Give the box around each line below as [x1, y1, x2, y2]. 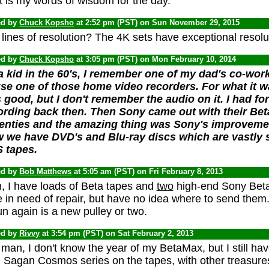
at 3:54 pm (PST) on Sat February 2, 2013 [40, 228, 201, 238]
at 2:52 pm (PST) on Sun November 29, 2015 [74, 17, 247, 27]
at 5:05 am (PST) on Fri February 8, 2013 [71, 166, 231, 176]
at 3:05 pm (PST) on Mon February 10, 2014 [74, 54, 244, 64]
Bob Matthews [19, 166, 72, 176]
